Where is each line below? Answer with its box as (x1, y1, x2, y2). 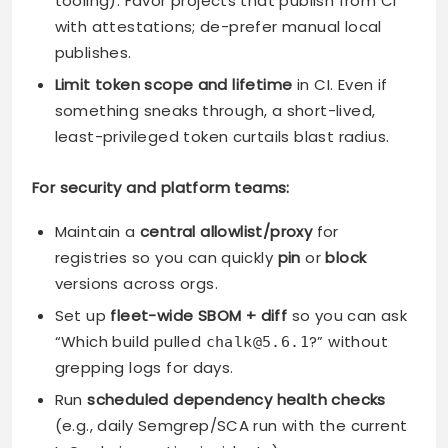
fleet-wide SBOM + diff (110, 305, 288, 327)
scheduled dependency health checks (87, 389, 386, 411)
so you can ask (287, 305, 408, 327)
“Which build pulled (54, 331, 206, 353)
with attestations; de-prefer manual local (54, 15, 382, 37)
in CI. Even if (292, 73, 388, 95)
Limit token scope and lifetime (54, 73, 293, 95)
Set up (54, 305, 111, 327)
